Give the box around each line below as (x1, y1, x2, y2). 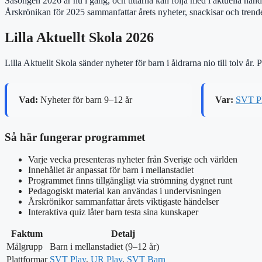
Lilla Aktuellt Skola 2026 (5, 29, 154, 45)
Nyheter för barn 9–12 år (38, 94, 132, 105)
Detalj (111, 229, 135, 239)
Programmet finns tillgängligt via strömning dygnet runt (28, 175, 232, 186)
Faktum (11, 229, 43, 239)
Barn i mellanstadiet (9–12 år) (50, 242, 159, 252)
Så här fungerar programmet (5, 130, 145, 143)
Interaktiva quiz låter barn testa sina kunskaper (28, 207, 198, 218)
